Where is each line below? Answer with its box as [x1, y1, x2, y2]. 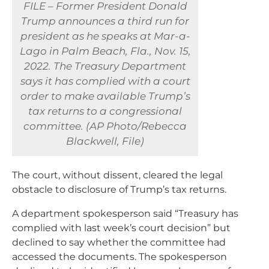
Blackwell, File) [66, 135, 144, 147]
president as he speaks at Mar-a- [20, 30, 190, 42]
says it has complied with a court [20, 75, 190, 87]
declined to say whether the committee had [12, 237, 226, 248]
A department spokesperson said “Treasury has [12, 208, 238, 219]
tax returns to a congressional [28, 105, 182, 117]
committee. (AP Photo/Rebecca [23, 120, 187, 132]
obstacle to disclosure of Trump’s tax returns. [12, 184, 226, 195]
